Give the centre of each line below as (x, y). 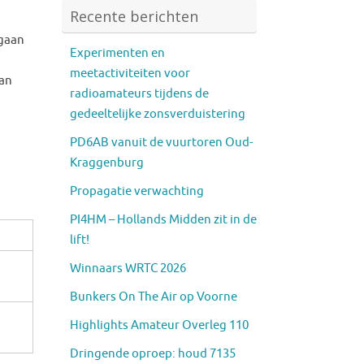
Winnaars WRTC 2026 (128, 268)
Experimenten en (117, 53)
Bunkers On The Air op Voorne (154, 297)
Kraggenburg (107, 162)
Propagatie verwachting (137, 191)
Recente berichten (134, 16)
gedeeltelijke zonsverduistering (158, 114)
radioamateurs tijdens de (139, 93)
